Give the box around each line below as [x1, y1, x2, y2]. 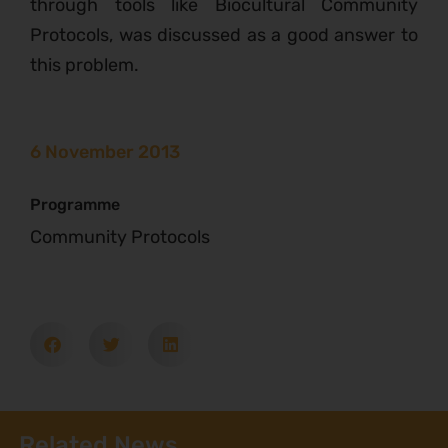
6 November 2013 [30, 141, 180, 164]
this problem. [30, 54, 143, 77]
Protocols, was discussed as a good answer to [30, 24, 418, 47]
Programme [30, 195, 120, 215]
